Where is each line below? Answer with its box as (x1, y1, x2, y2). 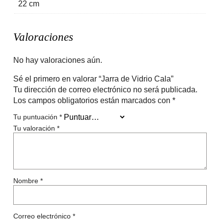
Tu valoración (13, 124, 57, 132)
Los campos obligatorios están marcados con (13, 96, 172, 105)
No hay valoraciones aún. (13, 55, 102, 65)
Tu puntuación (13, 113, 59, 121)
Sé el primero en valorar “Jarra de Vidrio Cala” (13, 74, 173, 83)
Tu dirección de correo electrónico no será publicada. (13, 85, 197, 94)
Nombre (13, 176, 40, 185)
